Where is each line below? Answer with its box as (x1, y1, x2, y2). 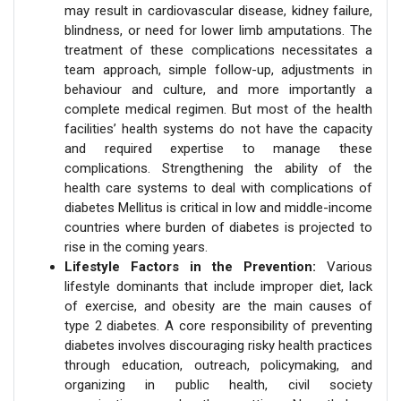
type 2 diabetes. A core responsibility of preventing (64, 317, 372, 334)
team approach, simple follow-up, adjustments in (64, 61, 372, 78)
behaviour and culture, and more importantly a (64, 81, 372, 98)
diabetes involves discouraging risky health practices (64, 337, 372, 354)
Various (327, 258, 372, 275)
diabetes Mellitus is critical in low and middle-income (64, 199, 372, 216)
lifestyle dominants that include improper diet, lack (64, 277, 372, 294)
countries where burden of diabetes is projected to (64, 218, 372, 235)
